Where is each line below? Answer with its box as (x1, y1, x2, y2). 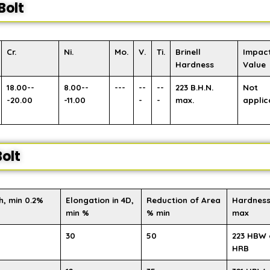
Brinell (175, 47, 201, 57)
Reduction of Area (146, 195, 221, 205)
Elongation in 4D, (66, 195, 134, 205)
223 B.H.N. (175, 83, 213, 92)
